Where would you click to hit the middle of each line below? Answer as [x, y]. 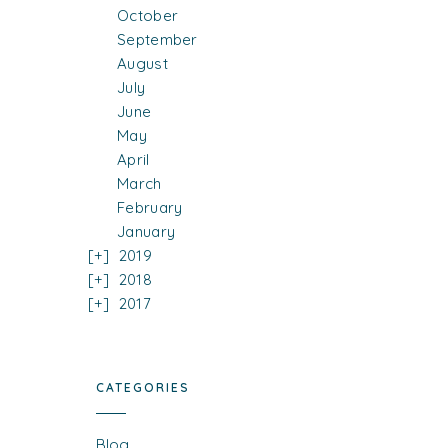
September [157, 40]
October [148, 16]
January [146, 232]
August [142, 64]
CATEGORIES [142, 388]
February [150, 208]
